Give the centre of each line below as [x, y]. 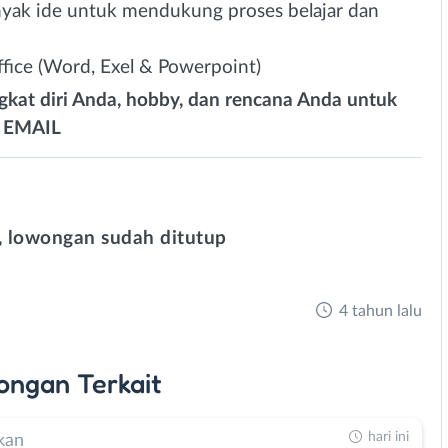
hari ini [388, 437]
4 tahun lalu [380, 311]
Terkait [119, 382]
